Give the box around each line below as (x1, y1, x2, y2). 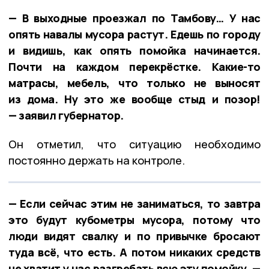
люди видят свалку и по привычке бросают (8, 228, 261, 243)
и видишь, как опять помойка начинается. (8, 43, 261, 58)
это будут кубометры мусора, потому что (8, 212, 261, 227)
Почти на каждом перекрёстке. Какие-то (8, 59, 261, 74)
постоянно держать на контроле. (8, 153, 185, 168)
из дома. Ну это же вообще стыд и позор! (8, 91, 261, 106)
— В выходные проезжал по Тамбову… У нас (8, 10, 261, 25)
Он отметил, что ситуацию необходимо (8, 136, 261, 151)
